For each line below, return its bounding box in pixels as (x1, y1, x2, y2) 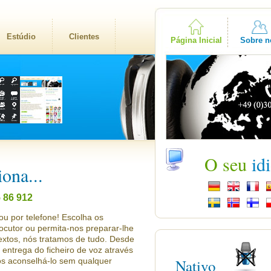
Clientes (68, 32, 99, 41)
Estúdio (6, 32, 36, 41)
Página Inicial (170, 36, 222, 45)
